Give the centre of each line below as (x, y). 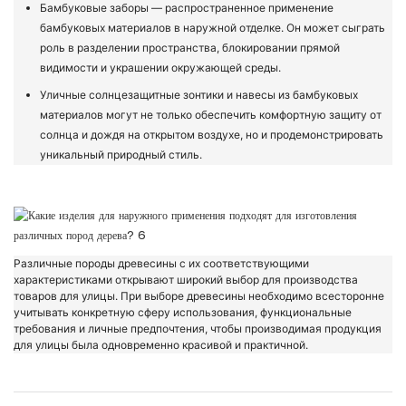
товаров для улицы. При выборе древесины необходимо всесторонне (199, 296)
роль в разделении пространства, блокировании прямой (190, 48)
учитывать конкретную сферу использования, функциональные (183, 313)
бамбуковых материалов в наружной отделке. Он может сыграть (213, 28)
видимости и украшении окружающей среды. (161, 68)
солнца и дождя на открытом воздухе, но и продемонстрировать (212, 135)
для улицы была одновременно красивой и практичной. (161, 345)
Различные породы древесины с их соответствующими (161, 264)
